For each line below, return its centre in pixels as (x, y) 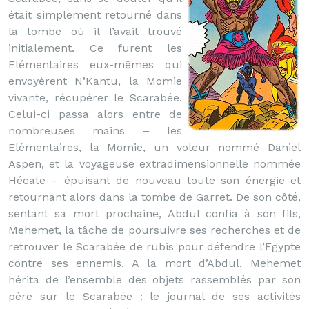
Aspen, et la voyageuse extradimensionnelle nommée (154, 164)
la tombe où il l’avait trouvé (95, 31)
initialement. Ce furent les (95, 48)
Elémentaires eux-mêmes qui (95, 64)
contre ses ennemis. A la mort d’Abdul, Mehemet (154, 263)
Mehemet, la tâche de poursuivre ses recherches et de (154, 230)
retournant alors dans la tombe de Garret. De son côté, (154, 197)
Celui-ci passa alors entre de (95, 114)
